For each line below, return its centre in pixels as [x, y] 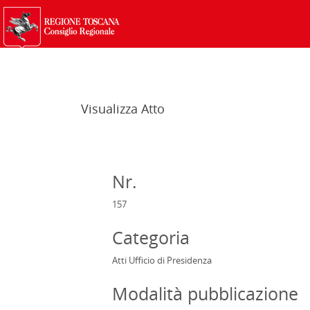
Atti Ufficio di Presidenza [162, 260]
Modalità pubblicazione [205, 293]
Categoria [151, 237]
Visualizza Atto [123, 109]
